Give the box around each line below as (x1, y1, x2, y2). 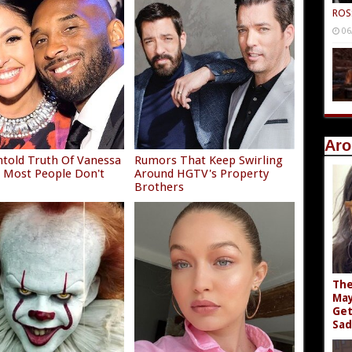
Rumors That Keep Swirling (134, 153, 283, 168)
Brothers (134, 180, 184, 195)
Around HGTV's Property (134, 167, 269, 181)
